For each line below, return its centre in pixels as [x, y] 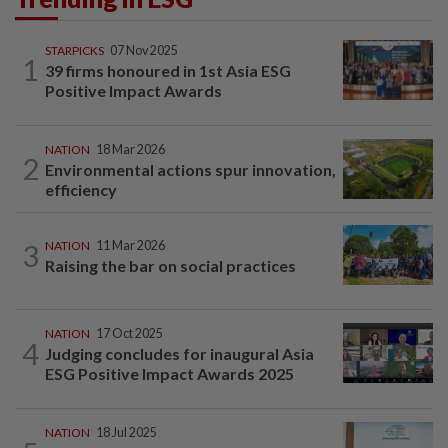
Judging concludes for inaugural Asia [179, 354]
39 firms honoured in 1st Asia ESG [168, 70]
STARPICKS [74, 50]
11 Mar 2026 [130, 246]
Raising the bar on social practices [170, 266]
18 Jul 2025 [126, 433]
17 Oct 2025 [129, 334]
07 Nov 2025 [144, 50]
